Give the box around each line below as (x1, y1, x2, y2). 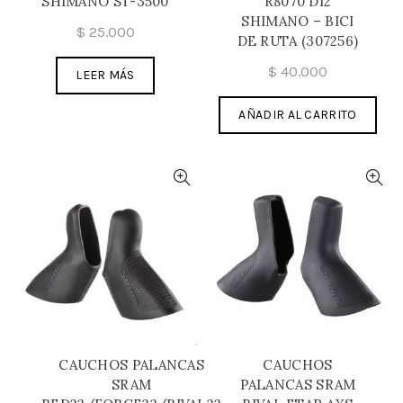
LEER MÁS (76, 67, 135, 83)
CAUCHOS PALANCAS (58, 355, 205, 373)
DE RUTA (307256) (237, 31, 359, 49)
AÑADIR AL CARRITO (238, 106, 357, 122)
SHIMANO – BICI (241, 12, 354, 30)
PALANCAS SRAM (239, 375, 356, 393)
